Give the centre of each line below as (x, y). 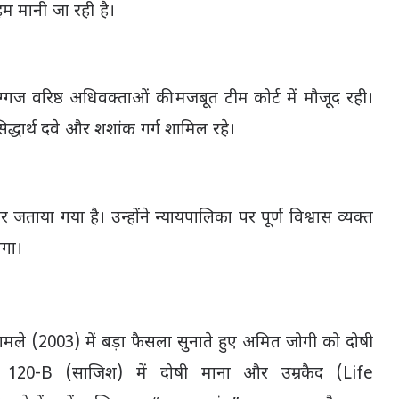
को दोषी (345, 344)
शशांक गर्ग (127, 131)
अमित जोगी (279, 344)
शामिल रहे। (197, 131)
